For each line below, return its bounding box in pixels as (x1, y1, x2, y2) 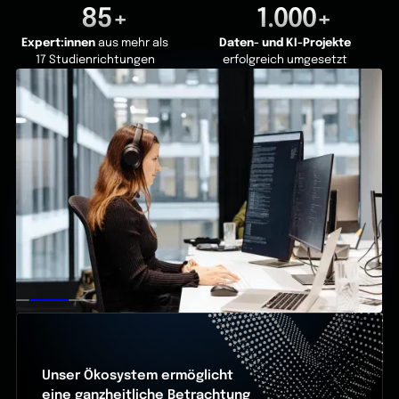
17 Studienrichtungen (35, 54, 155, 67)
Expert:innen (21, 37, 99, 50)
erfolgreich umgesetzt (222, 54, 347, 67)
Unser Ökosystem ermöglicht (42, 368, 234, 382)
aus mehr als (98, 37, 169, 50)
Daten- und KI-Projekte (218, 37, 351, 50)
